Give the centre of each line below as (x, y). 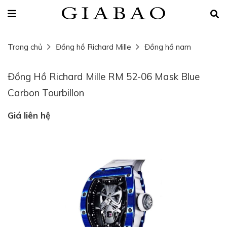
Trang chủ (25, 47)
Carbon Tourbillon (46, 93)
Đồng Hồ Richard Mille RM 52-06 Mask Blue (104, 77)
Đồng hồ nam (168, 47)
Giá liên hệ (29, 115)
